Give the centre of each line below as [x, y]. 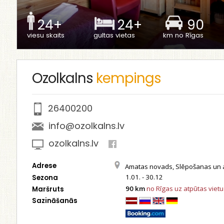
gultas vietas [114, 35]
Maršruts [48, 189]
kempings [128, 78]
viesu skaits [45, 35]
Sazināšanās [54, 201]
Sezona [45, 178]
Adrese [44, 166]
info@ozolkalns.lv [86, 126]
